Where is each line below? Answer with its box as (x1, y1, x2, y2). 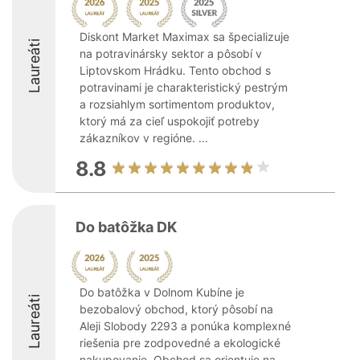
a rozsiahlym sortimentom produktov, (80, 97, 275, 111)
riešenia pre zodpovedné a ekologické (80, 336, 280, 350)
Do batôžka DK (76, 219, 177, 235)
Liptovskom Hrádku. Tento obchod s (80, 63, 271, 77)
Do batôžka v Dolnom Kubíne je (80, 285, 244, 299)
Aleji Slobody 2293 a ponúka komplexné (80, 319, 291, 333)
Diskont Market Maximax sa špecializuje (80, 30, 289, 43)
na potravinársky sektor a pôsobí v (80, 47, 262, 60)
